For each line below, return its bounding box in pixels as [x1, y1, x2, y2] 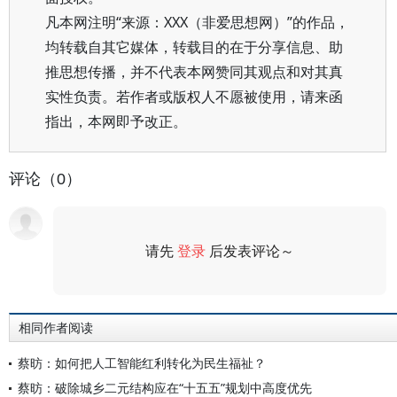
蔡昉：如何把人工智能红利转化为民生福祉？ [18, 354, 266, 371]
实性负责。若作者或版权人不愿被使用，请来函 [45, 87, 343, 106]
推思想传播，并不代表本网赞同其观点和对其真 [45, 62, 343, 82]
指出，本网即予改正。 [45, 112, 187, 131]
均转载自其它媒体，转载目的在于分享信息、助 [45, 37, 343, 57]
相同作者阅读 [19, 321, 93, 335]
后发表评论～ [206, 241, 295, 261]
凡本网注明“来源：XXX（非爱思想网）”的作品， [45, 12, 349, 32]
